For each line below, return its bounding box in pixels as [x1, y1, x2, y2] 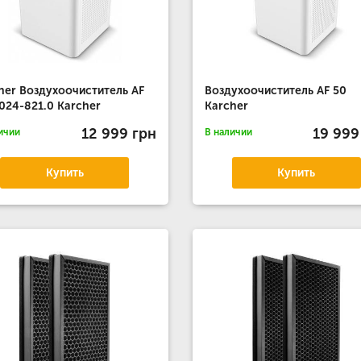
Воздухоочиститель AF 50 [204, 84, 346, 98]
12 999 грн [81, 124, 156, 143]
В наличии [204, 127, 252, 138]
